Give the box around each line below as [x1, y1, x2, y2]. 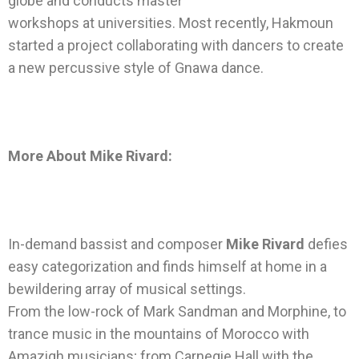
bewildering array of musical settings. [8, 280, 246, 298]
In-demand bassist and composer [8, 236, 226, 253]
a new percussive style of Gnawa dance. [8, 59, 264, 77]
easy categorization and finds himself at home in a [8, 258, 327, 276]
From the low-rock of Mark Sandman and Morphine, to [8, 303, 346, 321]
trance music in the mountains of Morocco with [8, 325, 309, 343]
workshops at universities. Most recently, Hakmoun [8, 14, 333, 32]
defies [305, 236, 348, 253]
